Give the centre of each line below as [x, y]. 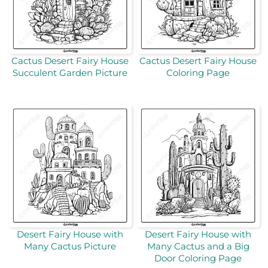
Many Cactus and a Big [198, 246]
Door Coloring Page [198, 258]
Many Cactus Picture [70, 246]
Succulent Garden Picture [70, 72]
